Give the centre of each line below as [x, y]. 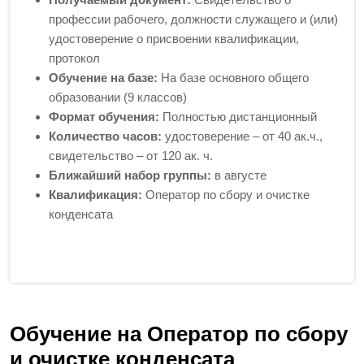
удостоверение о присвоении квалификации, [174, 38]
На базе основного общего [233, 77]
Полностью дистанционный [238, 116]
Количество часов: [105, 136]
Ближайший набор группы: [130, 175]
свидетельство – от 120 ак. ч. [131, 155]
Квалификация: [95, 194]
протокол [74, 58]
